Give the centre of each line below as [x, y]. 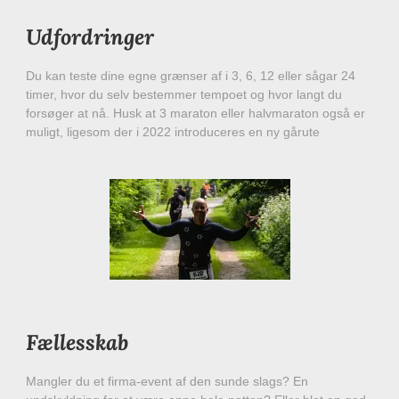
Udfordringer [90, 37]
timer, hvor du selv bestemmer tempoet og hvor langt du [184, 95]
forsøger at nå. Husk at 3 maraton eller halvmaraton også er [195, 114]
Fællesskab [77, 343]
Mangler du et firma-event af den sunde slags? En [167, 382]
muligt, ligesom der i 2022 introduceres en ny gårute [173, 132]
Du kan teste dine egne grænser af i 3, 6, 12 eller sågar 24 [191, 76]
